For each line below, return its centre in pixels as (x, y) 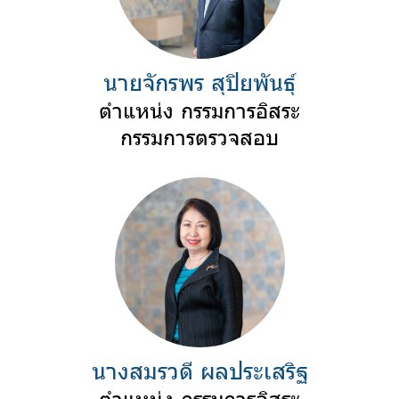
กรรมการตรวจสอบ (199, 137)
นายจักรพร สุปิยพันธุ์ (199, 82)
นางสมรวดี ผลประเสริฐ (199, 370)
